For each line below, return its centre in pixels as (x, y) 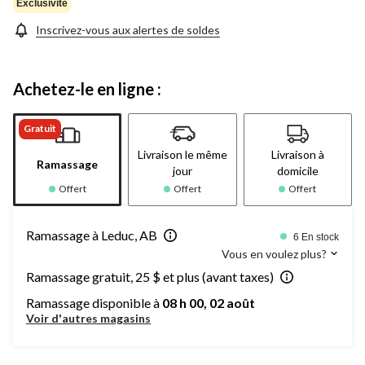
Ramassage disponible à (94, 302)
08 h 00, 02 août (209, 302)
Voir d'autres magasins (88, 318)
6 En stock (316, 237)
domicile (297, 170)
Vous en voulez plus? (275, 253)
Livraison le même (182, 154)
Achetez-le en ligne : (87, 88)
